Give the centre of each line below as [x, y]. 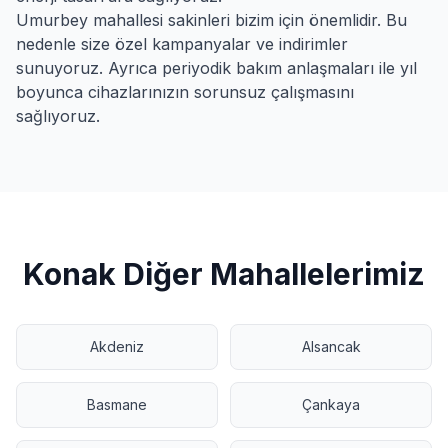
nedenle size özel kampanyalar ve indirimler [182, 44]
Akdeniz [117, 346]
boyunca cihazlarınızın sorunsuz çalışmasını [185, 92]
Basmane [117, 404]
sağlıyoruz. [58, 116]
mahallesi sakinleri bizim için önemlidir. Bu [247, 20]
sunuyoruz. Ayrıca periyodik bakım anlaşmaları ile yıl [216, 68]
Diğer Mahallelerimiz [270, 274]
